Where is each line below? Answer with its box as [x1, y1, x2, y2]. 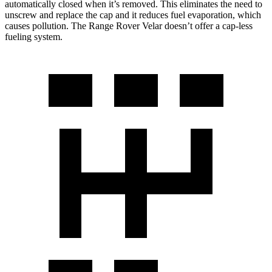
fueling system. [5, 31, 63, 42]
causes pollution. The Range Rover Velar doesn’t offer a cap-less [5, 20, 253, 31]
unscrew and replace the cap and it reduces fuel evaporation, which [5, 9, 261, 20]
